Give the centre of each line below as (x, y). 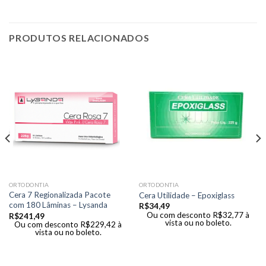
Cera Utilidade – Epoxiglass (186, 195)
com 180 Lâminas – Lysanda (58, 205)
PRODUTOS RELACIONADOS (79, 37)
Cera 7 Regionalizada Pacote (59, 195)
